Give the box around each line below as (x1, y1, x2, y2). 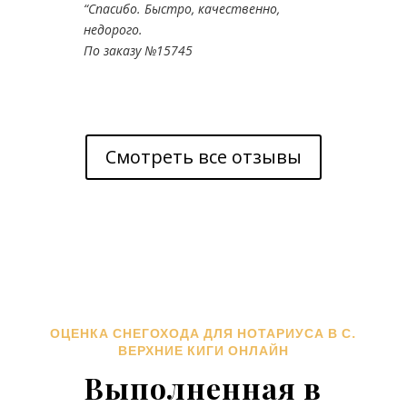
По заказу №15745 (83, 42, 193, 60)
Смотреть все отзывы (104, 144, 302, 169)
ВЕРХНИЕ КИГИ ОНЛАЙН (117, 342, 289, 360)
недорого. (83, 21, 143, 39)
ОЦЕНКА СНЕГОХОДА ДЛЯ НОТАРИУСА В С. (50, 324, 357, 342)
